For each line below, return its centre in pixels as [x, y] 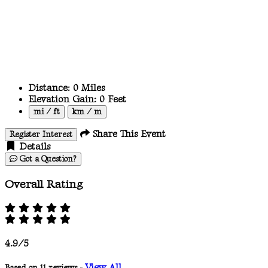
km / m [87, 112]
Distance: [49, 89]
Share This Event [128, 135]
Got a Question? [47, 159]
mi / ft [47, 112]
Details [34, 147]
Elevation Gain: [63, 100]
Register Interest [41, 135]
